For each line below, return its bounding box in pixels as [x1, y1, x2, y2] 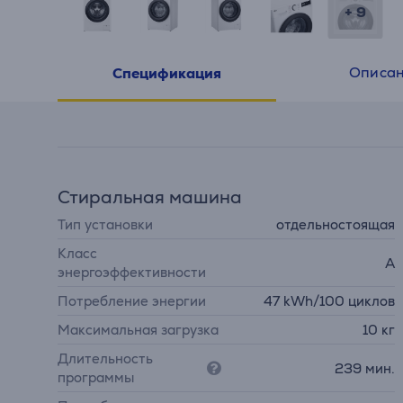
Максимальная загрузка [58, 321, 219, 338]
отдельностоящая [276, 216, 396, 233]
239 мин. [335, 359, 396, 377]
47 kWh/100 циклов [264, 292, 396, 309]
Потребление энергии [58, 292, 206, 309]
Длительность [58, 350, 153, 367]
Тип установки [58, 216, 153, 233]
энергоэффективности [58, 264, 206, 281]
